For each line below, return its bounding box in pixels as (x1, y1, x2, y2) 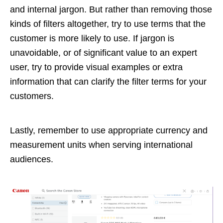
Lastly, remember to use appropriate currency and (10, 125, 208, 136)
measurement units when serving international (10, 140, 193, 150)
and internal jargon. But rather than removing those (10, 4, 212, 15)
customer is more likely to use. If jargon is (10, 33, 174, 44)
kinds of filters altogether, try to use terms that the (10, 19, 206, 29)
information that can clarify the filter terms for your (10, 77, 207, 87)
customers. (10, 91, 56, 102)
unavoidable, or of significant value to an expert (10, 48, 197, 58)
